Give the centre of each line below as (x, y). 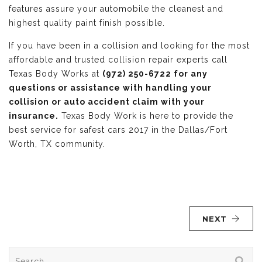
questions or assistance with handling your (110, 88)
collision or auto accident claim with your (107, 102)
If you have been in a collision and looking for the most (129, 46)
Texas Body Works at (56, 74)
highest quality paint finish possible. (87, 23)
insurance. (34, 116)
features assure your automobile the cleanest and (116, 9)
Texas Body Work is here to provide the (146, 116)
